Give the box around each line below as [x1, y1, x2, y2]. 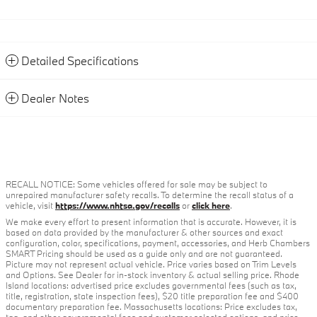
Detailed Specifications [21, 53, 139, 69]
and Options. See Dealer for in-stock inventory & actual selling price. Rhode [6, 269, 299, 281]
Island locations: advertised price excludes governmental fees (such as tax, [6, 279, 296, 292]
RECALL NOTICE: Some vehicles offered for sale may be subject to [6, 178, 267, 190]
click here [192, 200, 230, 212]
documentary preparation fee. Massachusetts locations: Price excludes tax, [6, 301, 297, 313]
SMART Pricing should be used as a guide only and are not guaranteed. [6, 248, 282, 260]
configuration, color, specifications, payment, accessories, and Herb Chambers [6, 237, 310, 249]
